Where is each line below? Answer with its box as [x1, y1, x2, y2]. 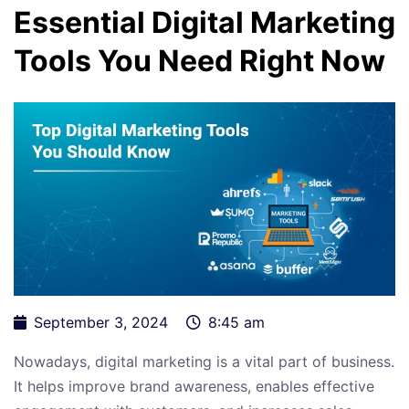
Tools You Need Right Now [14, 42, 385, 79]
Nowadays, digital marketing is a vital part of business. [14, 352, 394, 372]
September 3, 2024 [34, 313, 168, 332]
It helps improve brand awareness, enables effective [14, 377, 374, 396]
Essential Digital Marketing [14, 4, 395, 40]
